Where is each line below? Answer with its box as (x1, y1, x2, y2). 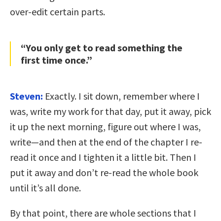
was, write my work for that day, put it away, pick (10, 105, 211, 118)
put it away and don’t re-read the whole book (10, 166, 198, 179)
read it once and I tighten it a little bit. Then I (10, 151, 196, 164)
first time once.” (21, 54, 92, 67)
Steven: (10, 90, 43, 103)
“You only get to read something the (21, 41, 183, 54)
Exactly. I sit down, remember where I (45, 90, 200, 103)
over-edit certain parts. (10, 5, 105, 18)
